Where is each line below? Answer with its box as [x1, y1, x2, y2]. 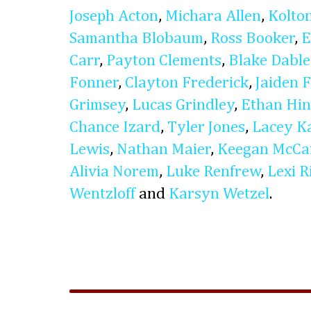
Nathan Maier [117, 142, 211, 158]
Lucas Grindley [132, 97, 235, 114]
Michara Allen [165, 8, 261, 25]
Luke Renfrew [166, 164, 261, 180]
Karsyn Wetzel [169, 186, 269, 203]
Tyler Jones [167, 119, 245, 136]
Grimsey [69, 97, 126, 114]
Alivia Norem [69, 164, 159, 180]
